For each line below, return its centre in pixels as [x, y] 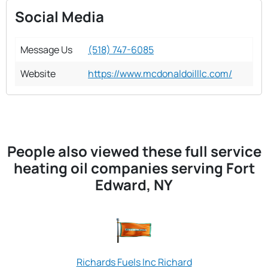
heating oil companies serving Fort [134, 167]
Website [38, 73]
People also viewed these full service [134, 151]
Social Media [60, 16]
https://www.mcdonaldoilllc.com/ [160, 73]
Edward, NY [134, 184]
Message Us [46, 49]
